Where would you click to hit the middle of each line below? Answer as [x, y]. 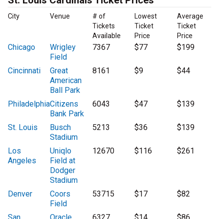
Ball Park [65, 90]
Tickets [103, 26]
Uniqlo [61, 151]
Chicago [22, 47]
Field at [63, 161]
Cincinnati [24, 71]
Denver [20, 194]
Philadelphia [29, 104]
